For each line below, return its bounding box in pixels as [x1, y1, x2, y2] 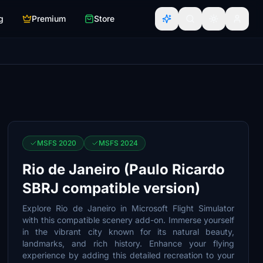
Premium [32, 14, 66, 23]
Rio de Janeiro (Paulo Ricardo [22, 161, 225, 178]
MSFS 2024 [99, 139, 139, 147]
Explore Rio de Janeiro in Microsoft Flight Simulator [22, 203, 234, 213]
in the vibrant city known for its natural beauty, [22, 227, 234, 237]
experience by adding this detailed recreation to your [22, 250, 234, 260]
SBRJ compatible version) [22, 180, 201, 197]
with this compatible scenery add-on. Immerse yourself [22, 215, 234, 225]
